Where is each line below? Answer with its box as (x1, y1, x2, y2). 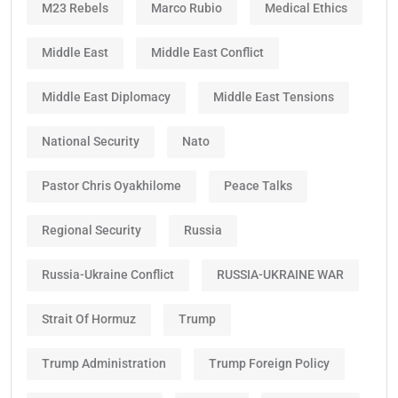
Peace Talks (224, 179, 292, 194)
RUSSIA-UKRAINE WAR (217, 267, 344, 283)
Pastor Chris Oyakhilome (42, 179, 181, 194)
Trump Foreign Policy (209, 356, 330, 371)
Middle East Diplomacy (42, 90, 171, 105)
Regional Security (42, 223, 141, 238)
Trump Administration (42, 356, 166, 371)
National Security (42, 134, 139, 149)
